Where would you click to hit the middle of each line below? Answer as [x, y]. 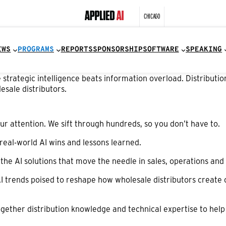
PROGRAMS [36, 50]
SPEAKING [204, 50]
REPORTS [77, 50]
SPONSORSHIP [118, 50]
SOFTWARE [161, 50]
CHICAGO [152, 15]
